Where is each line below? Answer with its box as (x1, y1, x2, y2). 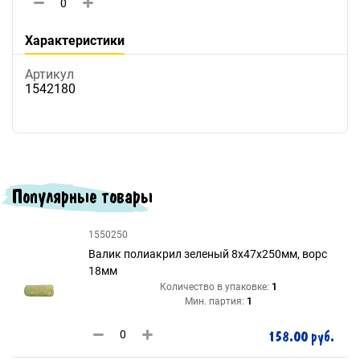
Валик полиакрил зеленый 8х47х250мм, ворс (88, 247, 327, 260)
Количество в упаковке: (159, 280, 269, 292)
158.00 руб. (268, 327, 334, 346)
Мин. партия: (184, 295, 244, 307)
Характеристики (25, 33, 125, 48)
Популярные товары (12, 182, 153, 209)
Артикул (25, 66, 74, 82)
